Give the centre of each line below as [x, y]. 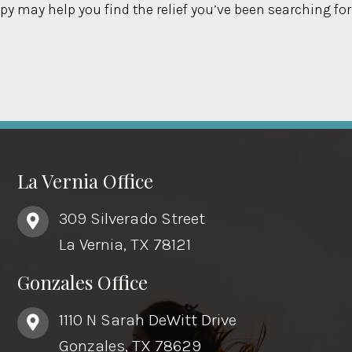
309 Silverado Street [132, 218]
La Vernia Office [86, 180]
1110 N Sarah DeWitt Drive [148, 319]
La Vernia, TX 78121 [125, 244]
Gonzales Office [83, 282]
